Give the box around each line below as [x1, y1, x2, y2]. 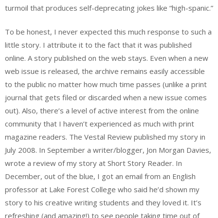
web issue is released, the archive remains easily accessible [5, 66, 205, 76]
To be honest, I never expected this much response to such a [5, 27, 212, 37]
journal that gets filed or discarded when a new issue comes [5, 92, 207, 103]
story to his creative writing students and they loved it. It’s [5, 198, 201, 208]
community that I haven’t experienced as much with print [5, 119, 194, 129]
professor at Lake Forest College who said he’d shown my [5, 184, 200, 195]
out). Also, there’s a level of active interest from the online [5, 106, 199, 116]
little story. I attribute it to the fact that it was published [5, 40, 192, 50]
